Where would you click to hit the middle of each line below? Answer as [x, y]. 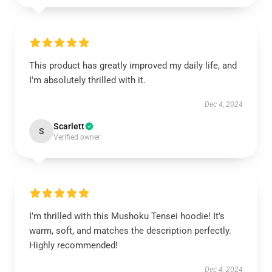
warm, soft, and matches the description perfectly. [130, 231]
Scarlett [69, 126]
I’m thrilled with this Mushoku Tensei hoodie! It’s [127, 216]
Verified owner [77, 137]
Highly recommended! [73, 245]
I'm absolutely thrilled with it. [87, 80]
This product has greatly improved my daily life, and [133, 66]
